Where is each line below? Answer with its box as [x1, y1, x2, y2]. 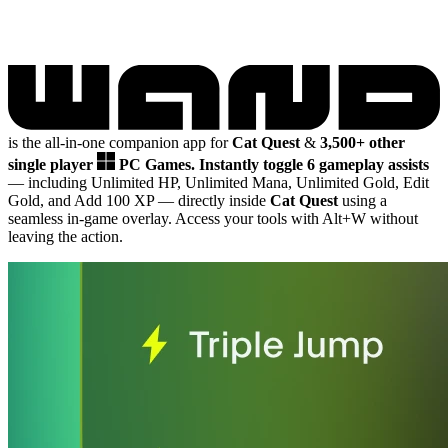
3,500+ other [320, 133, 405, 151]
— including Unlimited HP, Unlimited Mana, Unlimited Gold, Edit [8, 173, 429, 191]
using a [338, 191, 387, 209]
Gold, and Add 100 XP [8, 191, 158, 209]
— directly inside [158, 191, 270, 209]
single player [8, 155, 97, 173]
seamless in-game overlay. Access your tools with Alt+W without [8, 209, 418, 227]
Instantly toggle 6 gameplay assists [199, 155, 429, 173]
